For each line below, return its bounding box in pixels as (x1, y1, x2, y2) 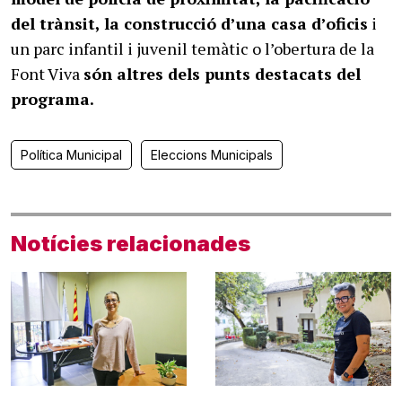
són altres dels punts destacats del (83, 63, 361, 84)
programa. (11, 88, 94, 109)
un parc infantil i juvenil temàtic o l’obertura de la (11, 38, 374, 59)
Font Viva (11, 63, 83, 84)
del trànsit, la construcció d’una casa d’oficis (11, 13, 368, 34)
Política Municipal (21, 147, 122, 162)
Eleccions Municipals (151, 147, 273, 162)
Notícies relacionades (11, 231, 250, 257)
